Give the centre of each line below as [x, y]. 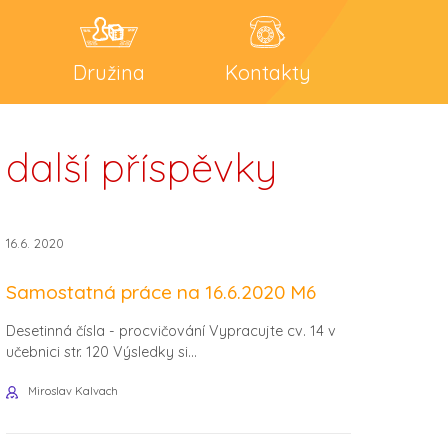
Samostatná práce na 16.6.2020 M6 [161, 292]
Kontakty [268, 72]
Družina [109, 72]
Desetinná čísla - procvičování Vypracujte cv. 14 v [171, 330]
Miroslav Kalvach [73, 391]
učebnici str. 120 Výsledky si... [101, 351]
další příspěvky [141, 167]
